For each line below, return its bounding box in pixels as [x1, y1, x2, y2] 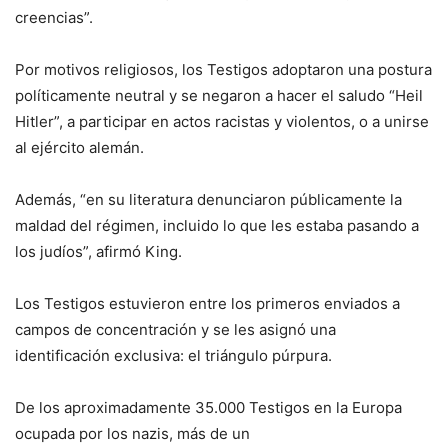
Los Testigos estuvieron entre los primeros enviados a [15, 294, 400, 314]
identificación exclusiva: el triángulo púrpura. [15, 346, 332, 366]
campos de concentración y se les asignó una [15, 320, 336, 340]
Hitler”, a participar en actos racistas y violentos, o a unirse [15, 112, 429, 132]
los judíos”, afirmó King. [15, 242, 182, 262]
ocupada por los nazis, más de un [15, 424, 250, 444]
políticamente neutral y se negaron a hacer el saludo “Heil [15, 86, 423, 106]
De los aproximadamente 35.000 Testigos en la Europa [15, 398, 402, 418]
